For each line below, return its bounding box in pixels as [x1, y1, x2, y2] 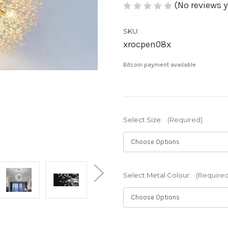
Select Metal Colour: [123, 171, 192, 180]
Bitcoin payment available [123, 61, 196, 69]
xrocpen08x [123, 39, 171, 50]
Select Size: [123, 116, 164, 124]
